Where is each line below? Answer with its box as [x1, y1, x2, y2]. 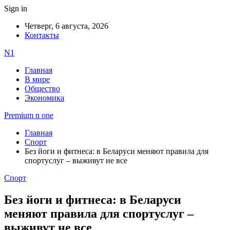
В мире [25, 75, 50, 84]
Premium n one [4, 111, 53, 120]
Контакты [25, 31, 59, 40]
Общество [25, 84, 60, 93]
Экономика [25, 93, 64, 102]
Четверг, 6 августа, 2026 [25, 22, 108, 30]
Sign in [4, 4, 27, 13]
